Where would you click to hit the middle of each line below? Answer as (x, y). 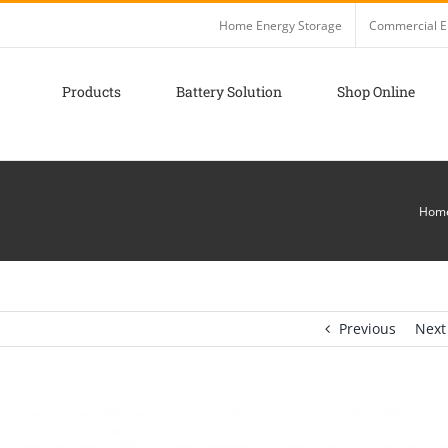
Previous (367, 328)
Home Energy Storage (280, 25)
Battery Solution (229, 91)
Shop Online (376, 91)
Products (91, 91)
